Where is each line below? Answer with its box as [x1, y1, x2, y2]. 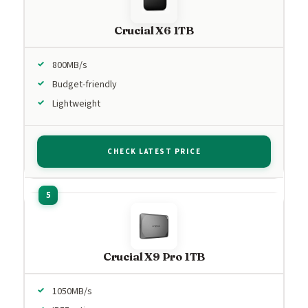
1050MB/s [52, 284, 92, 298]
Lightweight [52, 96, 100, 111]
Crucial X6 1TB [113, 23, 195, 37]
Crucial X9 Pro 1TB [102, 249, 206, 263]
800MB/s [52, 58, 87, 72]
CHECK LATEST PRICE [107, 146, 201, 157]
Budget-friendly [52, 77, 117, 91]
